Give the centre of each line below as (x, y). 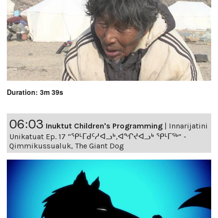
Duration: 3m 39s (35, 92)
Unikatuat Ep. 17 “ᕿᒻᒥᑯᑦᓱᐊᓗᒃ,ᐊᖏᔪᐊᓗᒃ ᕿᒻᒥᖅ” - (98, 136)
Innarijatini (188, 126)
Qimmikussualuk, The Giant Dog (67, 145)
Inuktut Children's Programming (104, 126)
